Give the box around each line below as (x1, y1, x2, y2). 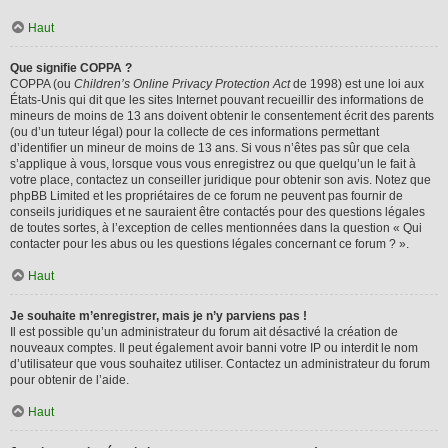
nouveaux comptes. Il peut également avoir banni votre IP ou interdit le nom (10, 341, 418, 355)
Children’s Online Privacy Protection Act (74, 77, 290, 91)
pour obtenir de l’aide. (10, 373, 129, 387)
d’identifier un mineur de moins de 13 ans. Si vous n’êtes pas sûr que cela (10, 141, 410, 155)
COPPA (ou (10, 77, 74, 91)
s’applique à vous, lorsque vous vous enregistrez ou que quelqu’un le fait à (10, 157, 416, 171)
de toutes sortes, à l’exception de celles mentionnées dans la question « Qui (10, 221, 422, 235)
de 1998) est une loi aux (290, 77, 424, 91)
